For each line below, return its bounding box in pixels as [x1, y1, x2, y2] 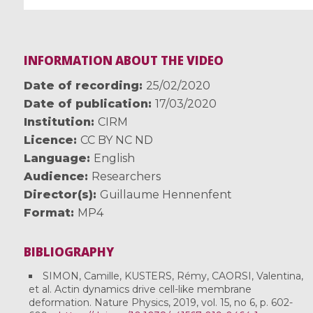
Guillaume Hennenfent [99, 188, 232, 202]
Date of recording [23, 79, 139, 93]
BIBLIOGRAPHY [23, 244, 114, 261]
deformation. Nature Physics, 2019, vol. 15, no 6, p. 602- [28, 296, 293, 310]
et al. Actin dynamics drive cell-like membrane [28, 283, 252, 296]
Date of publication [23, 97, 148, 111]
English [93, 152, 135, 166]
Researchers [91, 170, 161, 184]
